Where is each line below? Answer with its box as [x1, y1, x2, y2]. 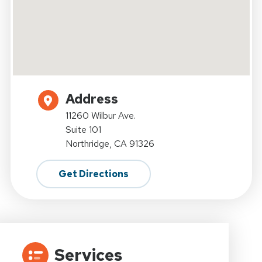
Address [65, 91, 118, 108]
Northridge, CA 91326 [65, 137, 154, 150]
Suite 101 [65, 123, 101, 136]
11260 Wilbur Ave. [65, 109, 136, 122]
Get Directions [58, 168, 129, 181]
